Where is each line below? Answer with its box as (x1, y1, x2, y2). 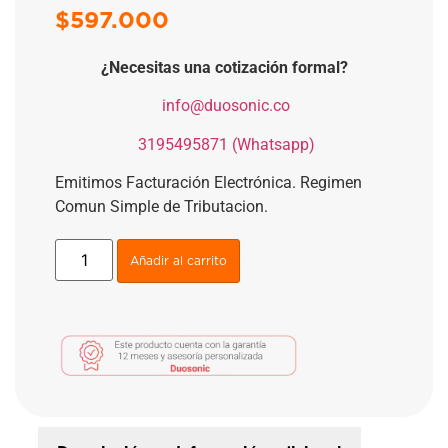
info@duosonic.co (162, 96, 290, 116)
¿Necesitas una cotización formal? (100, 57, 348, 77)
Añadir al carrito (130, 255, 228, 268)
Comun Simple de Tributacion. (55, 197, 268, 217)
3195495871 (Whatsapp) (137, 134, 315, 154)
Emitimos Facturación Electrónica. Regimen (55, 173, 362, 193)
